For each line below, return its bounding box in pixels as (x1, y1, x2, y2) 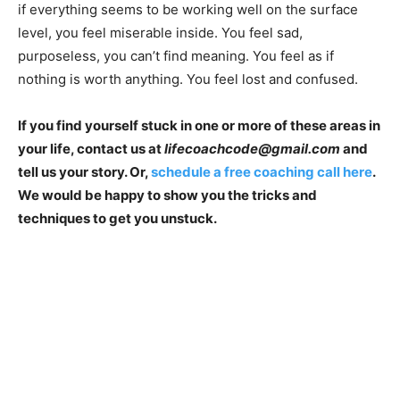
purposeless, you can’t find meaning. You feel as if (18, 46, 334, 64)
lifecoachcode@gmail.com (164, 139, 340, 157)
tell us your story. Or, (18, 162, 151, 180)
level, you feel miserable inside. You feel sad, (18, 23, 303, 41)
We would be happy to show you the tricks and (18, 186, 317, 204)
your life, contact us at (18, 139, 164, 157)
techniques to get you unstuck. (18, 209, 217, 227)
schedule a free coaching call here (151, 162, 372, 180)
